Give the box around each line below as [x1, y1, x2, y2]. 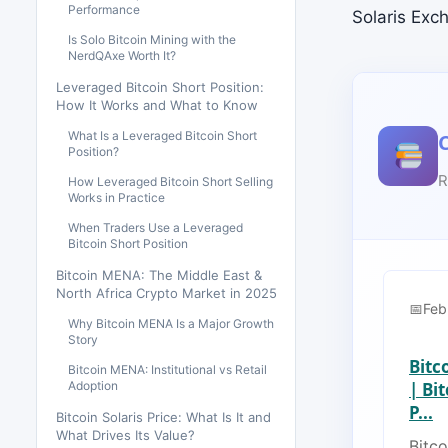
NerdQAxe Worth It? [68, 48, 176, 63]
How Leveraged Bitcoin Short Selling [68, 174, 273, 189]
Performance [68, 2, 140, 17]
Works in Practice [68, 190, 165, 205]
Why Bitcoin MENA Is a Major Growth [68, 316, 274, 331]
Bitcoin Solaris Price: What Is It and [56, 409, 271, 425]
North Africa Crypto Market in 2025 [56, 285, 277, 301]
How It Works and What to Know [56, 97, 258, 113]
